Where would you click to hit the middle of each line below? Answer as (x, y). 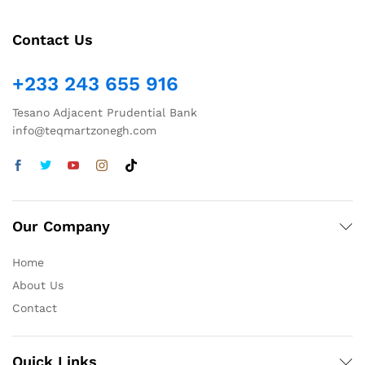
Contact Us (53, 40)
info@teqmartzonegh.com (84, 131)
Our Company (61, 226)
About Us (38, 286)
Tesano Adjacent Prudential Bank (105, 113)
